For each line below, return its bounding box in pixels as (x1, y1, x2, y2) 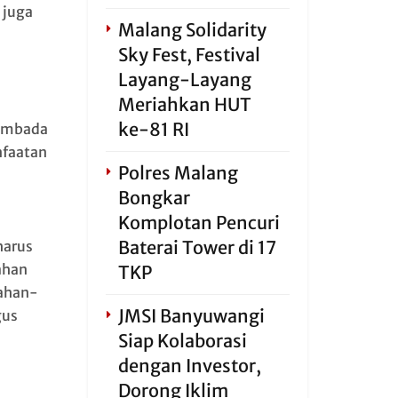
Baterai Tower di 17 (117, 236, 275, 259)
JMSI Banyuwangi (117, 305, 265, 327)
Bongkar (117, 187, 190, 209)
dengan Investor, (117, 354, 261, 377)
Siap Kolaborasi (117, 330, 247, 352)
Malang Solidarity (117, 19, 267, 41)
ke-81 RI (117, 118, 189, 140)
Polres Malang (117, 162, 238, 184)
